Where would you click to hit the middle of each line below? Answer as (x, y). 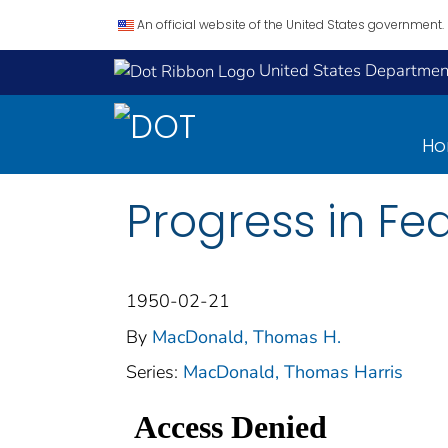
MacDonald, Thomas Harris (293, 371)
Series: (154, 371)
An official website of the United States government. (290, 24)
